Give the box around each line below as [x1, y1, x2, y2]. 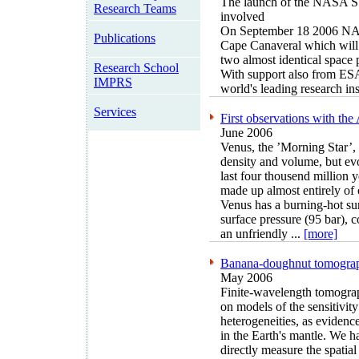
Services [94, 105, 136, 119]
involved [220, 10, 264, 24]
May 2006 [220, 271, 272, 285]
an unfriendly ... [220, 227, 304, 241]
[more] [304, 227, 337, 241]
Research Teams [94, 2, 176, 15]
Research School [94, 61, 179, 75]
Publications [94, 31, 155, 45]
